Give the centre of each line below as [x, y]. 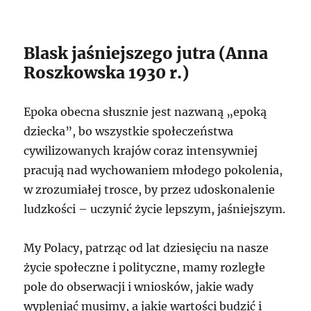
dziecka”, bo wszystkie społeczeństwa [129, 132]
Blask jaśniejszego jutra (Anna [146, 53]
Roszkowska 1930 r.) [107, 73]
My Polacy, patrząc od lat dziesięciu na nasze [146, 248]
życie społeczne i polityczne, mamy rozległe [145, 268]
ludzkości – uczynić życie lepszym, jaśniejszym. [155, 209]
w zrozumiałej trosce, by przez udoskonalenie [150, 190]
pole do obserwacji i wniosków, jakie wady [139, 287]
